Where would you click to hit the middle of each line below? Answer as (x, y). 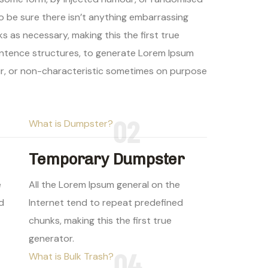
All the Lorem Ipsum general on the (104, 185)
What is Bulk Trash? (71, 257)
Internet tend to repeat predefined (106, 203)
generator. (51, 239)
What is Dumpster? (71, 124)
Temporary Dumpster (106, 160)
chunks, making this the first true (100, 221)
